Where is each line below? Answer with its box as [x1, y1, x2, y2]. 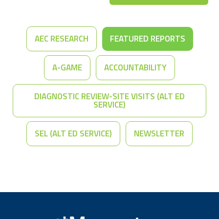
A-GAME [52, 61, 82, 74]
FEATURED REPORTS [109, 32, 185, 45]
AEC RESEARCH [34, 32, 88, 45]
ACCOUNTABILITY [104, 61, 167, 74]
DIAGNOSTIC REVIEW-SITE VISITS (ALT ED [34, 90, 185, 103]
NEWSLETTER [134, 127, 184, 140]
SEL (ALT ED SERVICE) [35, 127, 112, 140]
